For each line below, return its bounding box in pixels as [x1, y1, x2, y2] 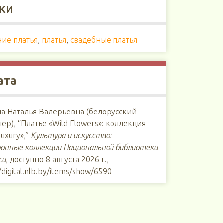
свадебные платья [70, 35, 138, 44]
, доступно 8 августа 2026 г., [6, 155, 109, 164]
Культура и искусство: [31, 131, 112, 140]
